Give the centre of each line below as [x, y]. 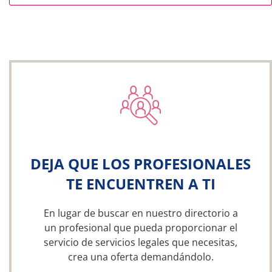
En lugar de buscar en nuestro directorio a [141, 213]
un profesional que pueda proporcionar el [141, 228]
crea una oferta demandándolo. [141, 257]
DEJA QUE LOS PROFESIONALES [141, 164]
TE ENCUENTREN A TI [141, 184]
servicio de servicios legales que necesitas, [141, 242]
